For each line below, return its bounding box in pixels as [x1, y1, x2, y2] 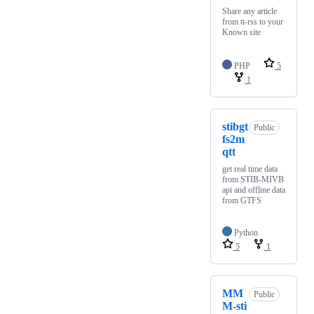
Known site [222, 27, 261, 38]
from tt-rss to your [222, 17, 283, 27]
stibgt [222, 121, 248, 133]
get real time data [222, 164, 278, 175]
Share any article [222, 6, 277, 17]
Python [234, 228, 258, 238]
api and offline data [222, 185, 285, 196]
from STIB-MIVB [222, 175, 284, 185]
